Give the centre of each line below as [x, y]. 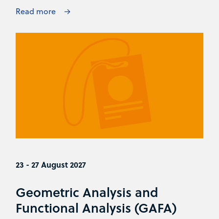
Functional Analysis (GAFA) [96, 207]
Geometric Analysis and [87, 192]
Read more [36, 11]
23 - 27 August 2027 [51, 164]
